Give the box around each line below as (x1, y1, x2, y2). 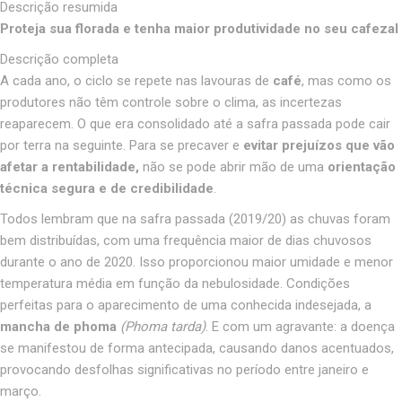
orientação (328, 158, 396, 175)
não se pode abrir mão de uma (139, 158, 328, 175)
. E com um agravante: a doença (205, 318, 395, 335)
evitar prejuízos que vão (243, 136, 395, 153)
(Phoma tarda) (120, 318, 205, 335)
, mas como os (301, 72, 391, 89)
